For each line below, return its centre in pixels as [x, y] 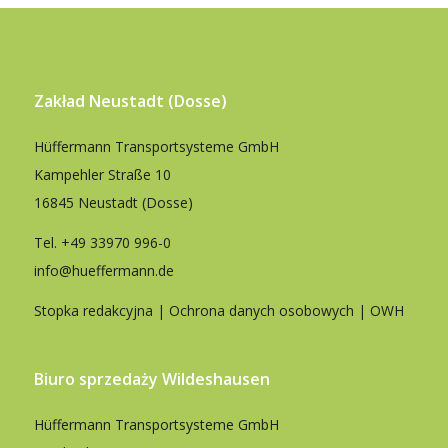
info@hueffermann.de [103, 271]
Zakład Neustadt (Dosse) [130, 101]
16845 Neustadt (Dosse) [113, 203]
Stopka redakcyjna [93, 311]
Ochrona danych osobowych [261, 311]
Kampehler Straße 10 [102, 175]
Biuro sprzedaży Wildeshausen [151, 378]
